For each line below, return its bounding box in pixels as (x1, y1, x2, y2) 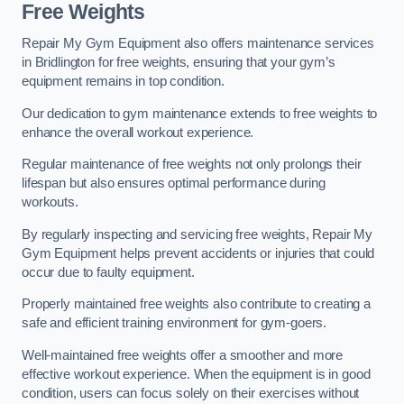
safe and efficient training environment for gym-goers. (22, 316, 327, 331)
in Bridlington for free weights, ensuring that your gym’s (22, 55, 335, 70)
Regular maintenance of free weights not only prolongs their (22, 157, 362, 172)
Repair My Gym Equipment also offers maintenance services (22, 36, 374, 51)
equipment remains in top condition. (22, 74, 225, 89)
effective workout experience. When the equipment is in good (22, 366, 371, 381)
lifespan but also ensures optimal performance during (22, 176, 326, 191)
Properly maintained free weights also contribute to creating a (22, 297, 371, 312)
